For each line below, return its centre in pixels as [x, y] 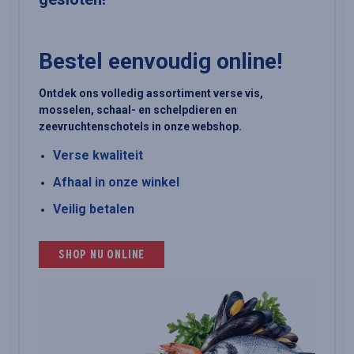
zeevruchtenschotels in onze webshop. [140, 126]
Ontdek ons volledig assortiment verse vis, [151, 93]
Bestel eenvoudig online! [160, 61]
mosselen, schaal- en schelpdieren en [138, 109]
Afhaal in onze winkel [116, 182]
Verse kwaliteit [98, 155]
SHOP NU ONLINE [102, 256]
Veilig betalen [93, 209]
